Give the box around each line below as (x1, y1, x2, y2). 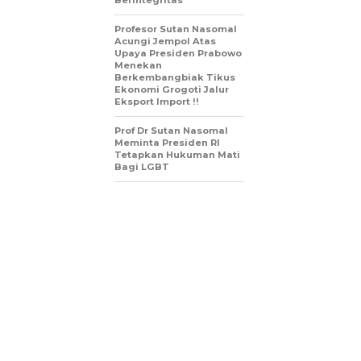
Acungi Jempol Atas (114, 35, 216, 48)
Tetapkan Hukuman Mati (114, 149, 240, 161)
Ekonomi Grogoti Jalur (114, 84, 229, 96)
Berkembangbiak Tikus (114, 72, 235, 84)
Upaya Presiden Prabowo (114, 48, 242, 60)
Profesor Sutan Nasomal (114, 23, 237, 35)
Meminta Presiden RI (114, 137, 220, 149)
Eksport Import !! (114, 96, 199, 108)
